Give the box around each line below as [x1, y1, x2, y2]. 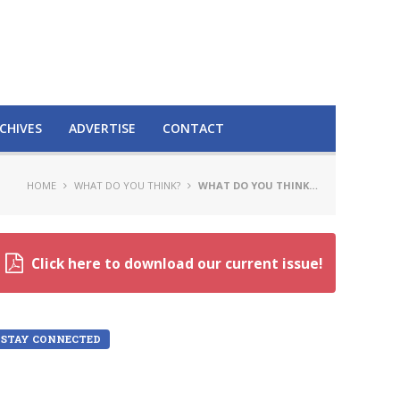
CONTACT [162, 120, 224, 137]
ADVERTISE [69, 120, 136, 137]
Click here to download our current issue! [31, 254, 322, 273]
